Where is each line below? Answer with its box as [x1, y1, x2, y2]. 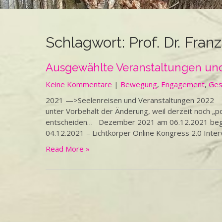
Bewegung [120, 79, 157, 89]
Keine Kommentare [46, 79, 112, 89]
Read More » [46, 144, 90, 154]
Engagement [161, 79, 205, 89]
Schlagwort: [46, 34, 129, 51]
